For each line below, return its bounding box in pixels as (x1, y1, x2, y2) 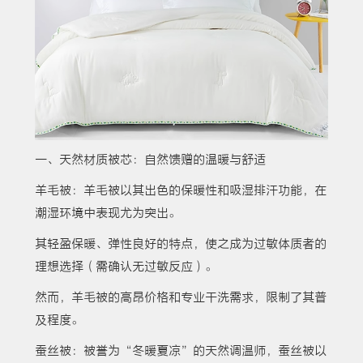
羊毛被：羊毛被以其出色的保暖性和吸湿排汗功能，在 (34, 183, 327, 199)
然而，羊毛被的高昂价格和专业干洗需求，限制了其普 (34, 290, 327, 305)
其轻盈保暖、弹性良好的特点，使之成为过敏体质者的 (34, 237, 327, 252)
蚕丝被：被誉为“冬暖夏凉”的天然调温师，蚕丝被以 (34, 344, 327, 359)
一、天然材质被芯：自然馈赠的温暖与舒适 (34, 152, 266, 168)
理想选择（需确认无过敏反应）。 (34, 259, 217, 275)
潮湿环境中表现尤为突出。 (34, 206, 181, 221)
